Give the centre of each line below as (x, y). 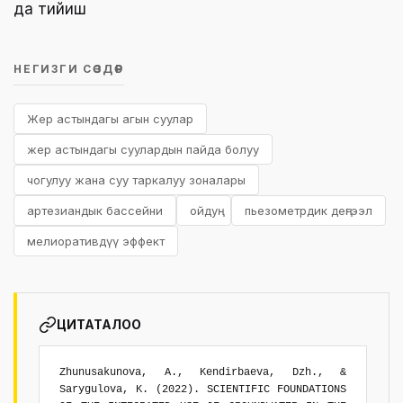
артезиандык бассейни (95, 210)
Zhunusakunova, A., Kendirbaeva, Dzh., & (203, 372)
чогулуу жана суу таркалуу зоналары (136, 179)
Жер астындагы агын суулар (110, 118)
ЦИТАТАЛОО (99, 324)
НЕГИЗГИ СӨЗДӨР (69, 68)
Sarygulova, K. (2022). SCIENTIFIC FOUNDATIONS (203, 389)
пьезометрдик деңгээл (309, 210)
